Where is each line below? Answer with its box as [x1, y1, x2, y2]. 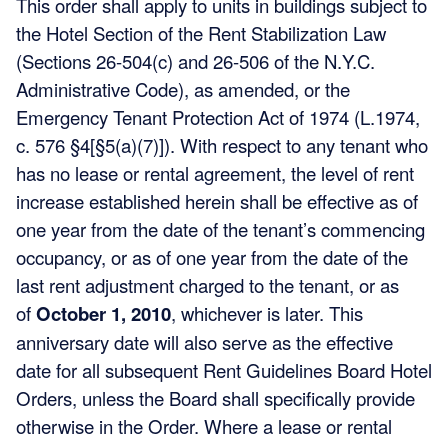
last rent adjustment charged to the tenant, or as [16, 271, 399, 298]
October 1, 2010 [36, 299, 171, 327]
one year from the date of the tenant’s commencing [16, 215, 425, 242]
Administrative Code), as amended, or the [16, 75, 350, 102]
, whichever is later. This [171, 299, 363, 326]
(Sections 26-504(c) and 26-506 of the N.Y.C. [16, 47, 375, 74]
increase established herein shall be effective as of [16, 187, 418, 214]
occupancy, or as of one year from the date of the [16, 243, 408, 270]
